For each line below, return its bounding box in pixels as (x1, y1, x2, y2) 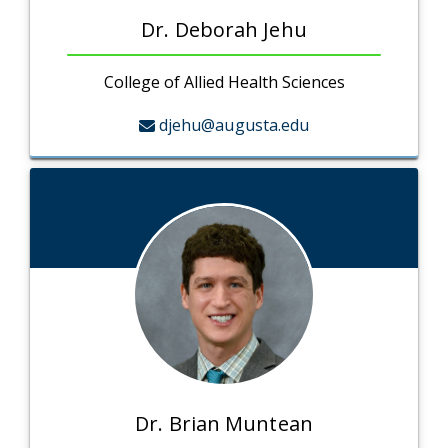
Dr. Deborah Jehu (141, 16, 307, 44)
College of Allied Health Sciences (103, 71, 345, 94)
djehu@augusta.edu (158, 114, 310, 137)
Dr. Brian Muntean (135, 410, 313, 438)
